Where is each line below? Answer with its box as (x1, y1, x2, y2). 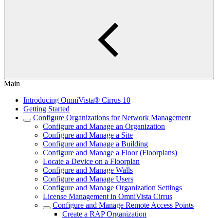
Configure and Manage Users (43, 175, 133, 183)
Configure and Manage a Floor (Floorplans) (43, 148, 177, 157)
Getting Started (23, 105, 70, 113)
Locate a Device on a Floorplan (43, 157, 140, 165)
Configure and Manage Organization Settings (43, 183, 182, 192)
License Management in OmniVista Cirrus (43, 192, 172, 200)
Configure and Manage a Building (43, 140, 148, 148)
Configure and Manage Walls (43, 166, 133, 174)
